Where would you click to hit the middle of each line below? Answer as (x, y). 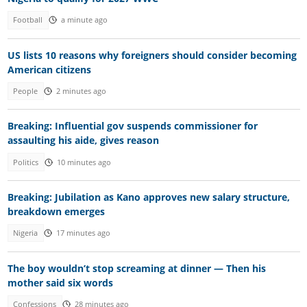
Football (28, 20)
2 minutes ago (81, 91)
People (26, 91)
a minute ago (84, 20)
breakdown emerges (56, 212)
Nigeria (26, 233)
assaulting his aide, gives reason (83, 140)
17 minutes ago (83, 233)
